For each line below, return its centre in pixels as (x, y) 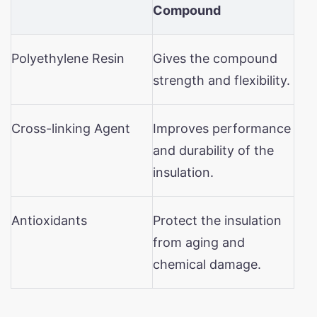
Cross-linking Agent (71, 128)
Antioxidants (49, 220)
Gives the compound (215, 58)
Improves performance (222, 128)
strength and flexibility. (221, 80)
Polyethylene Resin (68, 58)
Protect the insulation (217, 220)
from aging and (199, 242)
